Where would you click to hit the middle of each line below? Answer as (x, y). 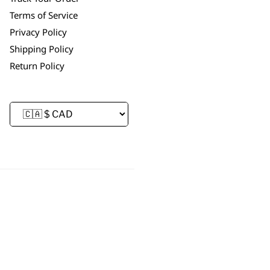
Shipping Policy (41, 49)
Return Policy (37, 66)
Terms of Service (43, 15)
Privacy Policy (38, 32)
